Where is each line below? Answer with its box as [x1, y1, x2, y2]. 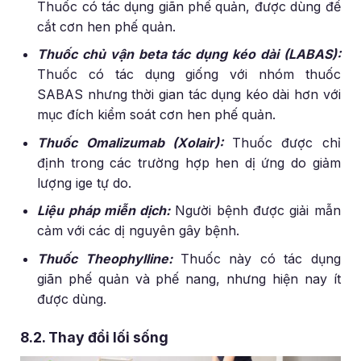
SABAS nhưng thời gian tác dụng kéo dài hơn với [37, 86, 341, 103]
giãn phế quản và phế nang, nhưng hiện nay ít [37, 270, 341, 287]
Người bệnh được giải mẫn [175, 202, 341, 219]
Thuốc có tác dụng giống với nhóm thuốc [37, 66, 341, 83]
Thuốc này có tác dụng [180, 250, 341, 267]
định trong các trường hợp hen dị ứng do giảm [37, 154, 341, 171]
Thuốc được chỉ [232, 134, 341, 151]
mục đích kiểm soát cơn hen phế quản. [37, 106, 276, 123]
